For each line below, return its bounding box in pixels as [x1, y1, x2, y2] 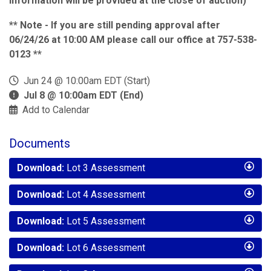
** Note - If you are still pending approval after [9, 19, 220, 31]
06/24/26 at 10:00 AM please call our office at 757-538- [9, 34, 257, 45]
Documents [9, 136, 70, 151]
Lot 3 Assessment [64, 162, 145, 174]
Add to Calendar [22, 104, 90, 116]
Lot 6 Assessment [64, 242, 145, 253]
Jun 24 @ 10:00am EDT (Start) [19, 75, 150, 87]
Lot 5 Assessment [64, 215, 145, 227]
